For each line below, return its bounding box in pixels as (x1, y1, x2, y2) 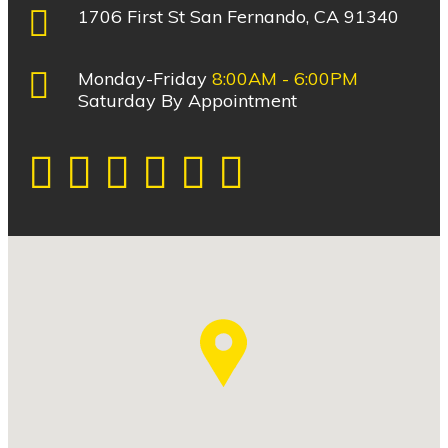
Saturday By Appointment (78, 89, 297, 112)
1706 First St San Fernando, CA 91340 (78, 5, 399, 28)
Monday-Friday (78, 67, 212, 90)
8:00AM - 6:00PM (212, 67, 358, 90)
